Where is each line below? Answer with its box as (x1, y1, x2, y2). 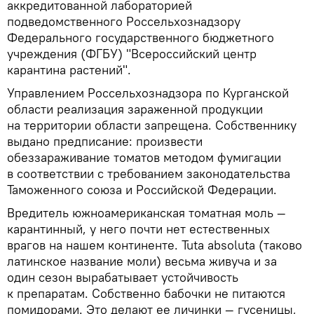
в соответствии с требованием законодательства (7, 165, 290, 182)
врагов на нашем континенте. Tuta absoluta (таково (7, 236, 302, 253)
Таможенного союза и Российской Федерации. (7, 181, 277, 198)
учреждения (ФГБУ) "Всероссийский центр (7, 45, 257, 62)
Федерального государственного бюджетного (7, 29, 274, 46)
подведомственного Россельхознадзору (7, 13, 240, 29)
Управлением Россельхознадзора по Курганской (7, 84, 289, 101)
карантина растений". (7, 61, 131, 78)
